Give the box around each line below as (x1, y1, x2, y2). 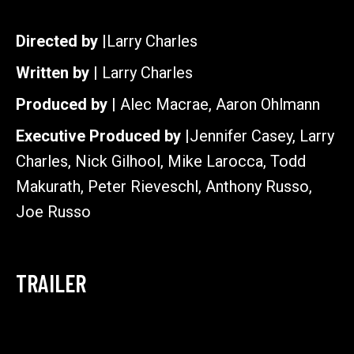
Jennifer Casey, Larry (190, 126, 334, 145)
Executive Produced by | (16, 126, 190, 145)
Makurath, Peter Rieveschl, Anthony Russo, (16, 177, 312, 196)
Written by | (16, 63, 102, 82)
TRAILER (16, 269, 86, 297)
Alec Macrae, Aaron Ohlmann (120, 95, 320, 114)
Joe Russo (16, 202, 91, 221)
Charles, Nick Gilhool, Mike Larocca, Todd (16, 152, 306, 171)
